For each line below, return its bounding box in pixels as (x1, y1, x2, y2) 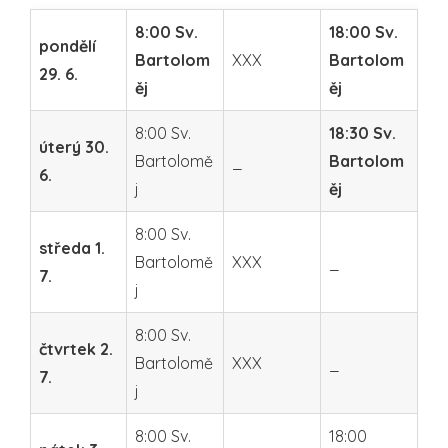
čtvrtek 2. (39, 338, 113, 359)
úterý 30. (39, 136, 109, 157)
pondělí (39, 35, 96, 56)
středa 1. (39, 237, 105, 258)
